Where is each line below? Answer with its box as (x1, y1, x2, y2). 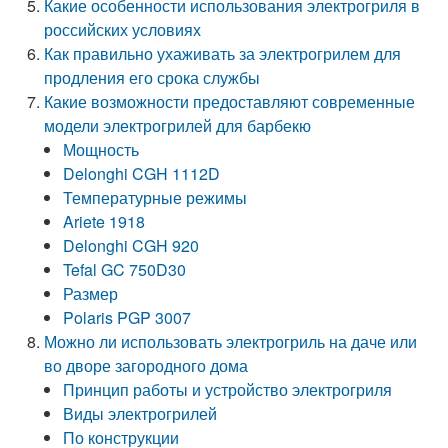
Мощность (63, 138, 140, 161)
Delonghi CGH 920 (63, 234, 200, 257)
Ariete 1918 (63, 210, 146, 233)
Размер (63, 282, 119, 305)
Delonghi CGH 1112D (63, 162, 221, 185)
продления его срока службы (44, 66, 261, 89)
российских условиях (44, 18, 202, 41)
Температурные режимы (63, 186, 248, 209)
